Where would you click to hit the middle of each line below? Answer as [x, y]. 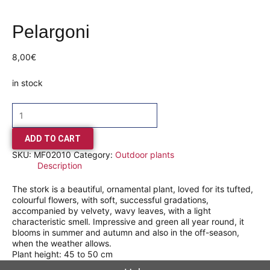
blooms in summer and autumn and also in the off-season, [126, 233]
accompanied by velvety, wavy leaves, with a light [111, 211]
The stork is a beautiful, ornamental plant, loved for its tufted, [133, 189]
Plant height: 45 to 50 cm [62, 254]
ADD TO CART [53, 139]
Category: [94, 155]
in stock [27, 83]
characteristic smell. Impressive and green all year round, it [128, 222]
